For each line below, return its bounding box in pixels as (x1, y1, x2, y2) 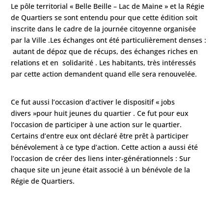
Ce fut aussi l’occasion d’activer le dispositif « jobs (11, 97, 175, 107)
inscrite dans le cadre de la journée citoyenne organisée (11, 24, 196, 34)
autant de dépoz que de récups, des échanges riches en (11, 47, 198, 56)
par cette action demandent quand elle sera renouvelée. (11, 69, 197, 79)
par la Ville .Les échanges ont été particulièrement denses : (11, 35, 207, 45)
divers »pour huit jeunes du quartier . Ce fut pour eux (11, 109, 189, 118)
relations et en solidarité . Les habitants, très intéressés (11, 58, 196, 68)
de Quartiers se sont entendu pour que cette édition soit (11, 13, 198, 23)
